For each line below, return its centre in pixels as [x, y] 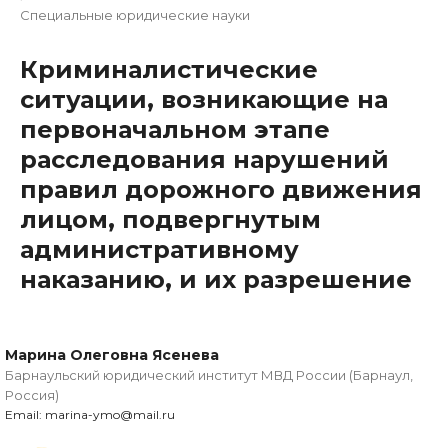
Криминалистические [169, 70]
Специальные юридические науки [135, 15]
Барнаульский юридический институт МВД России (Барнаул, [209, 375]
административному [159, 250]
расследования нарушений [204, 160]
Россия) [32, 395]
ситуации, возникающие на [204, 100]
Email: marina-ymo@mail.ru [90, 415]
